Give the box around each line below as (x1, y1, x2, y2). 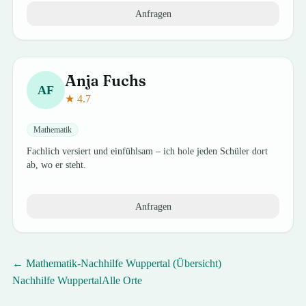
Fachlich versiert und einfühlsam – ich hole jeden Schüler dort (27, 146, 268, 156)
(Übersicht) (170, 258, 222, 269)
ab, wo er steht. (27, 160, 87, 170)
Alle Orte (102, 275, 143, 286)
